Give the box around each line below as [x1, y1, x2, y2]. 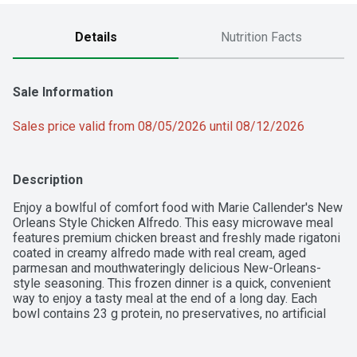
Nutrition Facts [221, 29, 302, 45]
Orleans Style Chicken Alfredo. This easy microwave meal [13, 215, 333, 231]
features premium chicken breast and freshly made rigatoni [13, 230, 340, 246]
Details [74, 29, 117, 45]
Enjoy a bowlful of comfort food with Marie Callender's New [13, 200, 343, 216]
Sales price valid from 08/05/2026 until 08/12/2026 [13, 119, 304, 135]
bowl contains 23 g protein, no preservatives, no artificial [13, 306, 326, 322]
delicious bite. [13, 336, 91, 352]
